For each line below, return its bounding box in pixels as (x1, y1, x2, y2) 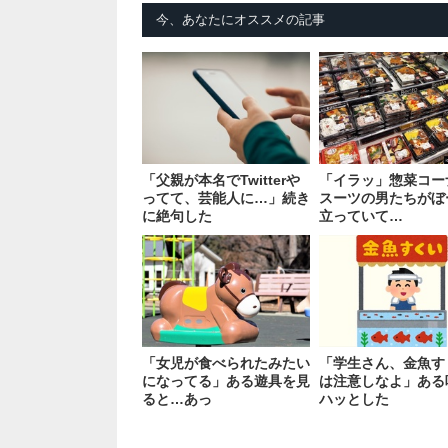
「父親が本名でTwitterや (142, 171, 300, 188)
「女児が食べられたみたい (142, 354, 310, 371)
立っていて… (319, 207, 404, 224)
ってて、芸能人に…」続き (142, 189, 310, 206)
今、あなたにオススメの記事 (156, 11, 325, 27)
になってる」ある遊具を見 (142, 372, 310, 389)
